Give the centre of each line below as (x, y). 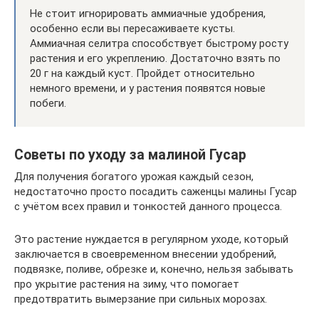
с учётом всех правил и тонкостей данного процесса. (148, 206)
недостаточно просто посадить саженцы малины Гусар (156, 192)
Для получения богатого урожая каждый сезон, (134, 177)
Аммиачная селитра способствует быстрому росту (159, 43)
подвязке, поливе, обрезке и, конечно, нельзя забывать (154, 269)
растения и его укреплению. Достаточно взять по (155, 58)
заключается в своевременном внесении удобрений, (145, 254)
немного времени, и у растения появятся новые (148, 88)
